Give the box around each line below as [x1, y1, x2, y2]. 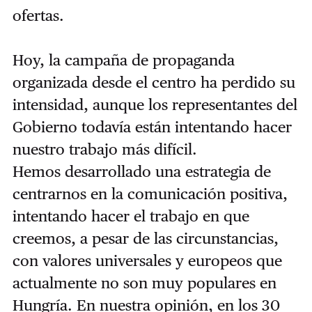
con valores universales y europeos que [12, 251, 282, 270]
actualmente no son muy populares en [12, 273, 276, 292]
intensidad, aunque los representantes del [12, 95, 297, 114]
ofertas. [12, 6, 64, 24]
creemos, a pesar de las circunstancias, [12, 228, 279, 247]
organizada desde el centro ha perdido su [12, 72, 295, 91]
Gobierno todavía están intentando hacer [12, 117, 292, 136]
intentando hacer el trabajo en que [12, 206, 249, 225]
